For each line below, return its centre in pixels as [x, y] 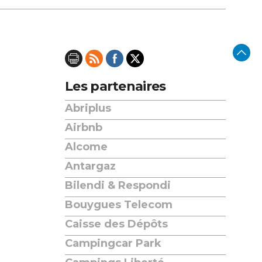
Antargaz [90, 166]
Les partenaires [116, 86]
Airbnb [84, 127]
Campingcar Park [113, 243]
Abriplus [88, 108]
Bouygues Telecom [119, 205]
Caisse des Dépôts [116, 224]
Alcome [86, 147]
